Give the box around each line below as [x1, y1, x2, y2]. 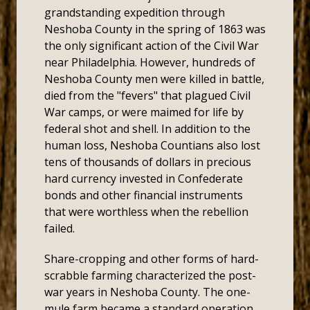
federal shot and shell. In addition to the [44, 121, 250, 136]
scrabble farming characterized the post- [44, 268, 256, 283]
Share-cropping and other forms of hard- [44, 251, 259, 266]
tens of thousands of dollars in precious [44, 154, 251, 170]
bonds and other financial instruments [44, 188, 243, 203]
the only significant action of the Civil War [44, 38, 259, 53]
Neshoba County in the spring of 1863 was [44, 21, 266, 37]
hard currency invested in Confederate [44, 171, 243, 186]
